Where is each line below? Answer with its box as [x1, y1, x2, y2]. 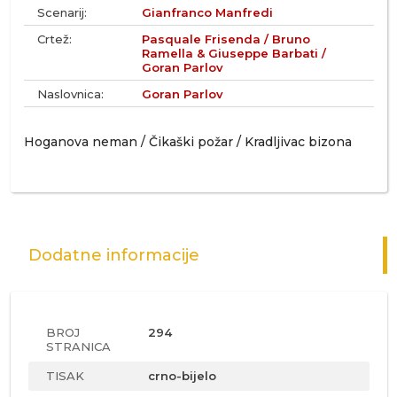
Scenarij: [36, 5, 87, 19]
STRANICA [45, 339, 111, 354]
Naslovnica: [36, 87, 104, 101]
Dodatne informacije [27, 245, 199, 265]
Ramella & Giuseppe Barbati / [142, 46, 326, 60]
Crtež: [36, 32, 72, 46]
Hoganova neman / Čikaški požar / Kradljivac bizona [23, 134, 352, 150]
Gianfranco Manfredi [142, 5, 273, 19]
